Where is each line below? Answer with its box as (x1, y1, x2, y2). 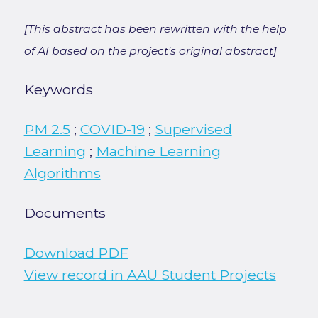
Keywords (23, 81, 93, 99)
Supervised (154, 121, 232, 138)
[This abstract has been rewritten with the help (23, 22, 287, 36)
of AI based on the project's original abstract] (23, 44, 277, 58)
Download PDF (23, 244, 128, 262)
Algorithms (23, 165, 101, 182)
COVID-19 (79, 121, 145, 138)
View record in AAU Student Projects (23, 266, 276, 284)
